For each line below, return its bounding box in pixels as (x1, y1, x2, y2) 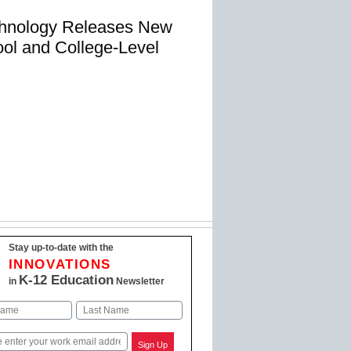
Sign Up (138, 339, 168, 349)
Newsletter (113, 275, 165, 287)
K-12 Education (18, 272, 114, 288)
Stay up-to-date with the (8, 241, 114, 253)
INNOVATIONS (8, 256, 112, 272)
